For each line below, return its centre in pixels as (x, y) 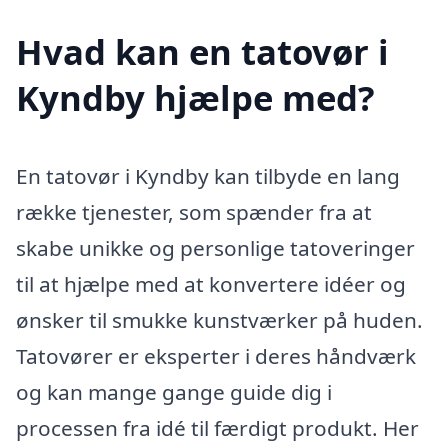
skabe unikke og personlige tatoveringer (215, 247)
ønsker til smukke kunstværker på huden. (219, 319)
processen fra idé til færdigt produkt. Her (217, 427)
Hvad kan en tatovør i (202, 51)
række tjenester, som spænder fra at (194, 211)
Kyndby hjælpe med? (195, 97)
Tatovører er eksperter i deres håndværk (216, 355)
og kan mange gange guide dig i (174, 391)
